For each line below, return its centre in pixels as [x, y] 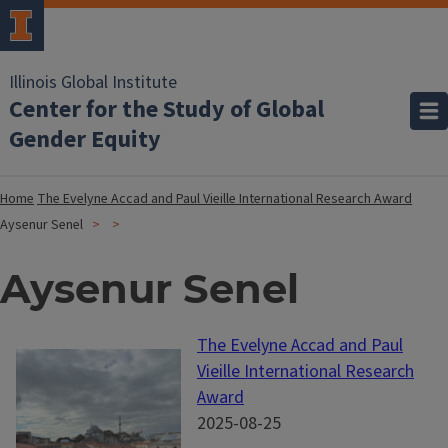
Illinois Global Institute [93, 82]
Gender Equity [85, 139]
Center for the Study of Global [166, 109]
